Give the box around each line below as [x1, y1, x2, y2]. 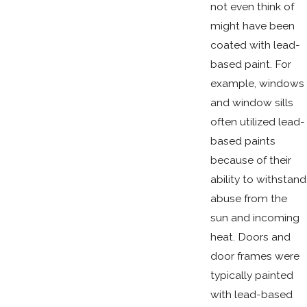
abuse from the [210, 191, 287, 205]
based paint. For [210, 57, 291, 71]
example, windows [210, 76, 304, 90]
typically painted [210, 268, 293, 282]
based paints [210, 134, 275, 147]
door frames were [210, 249, 299, 262]
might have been [210, 19, 295, 32]
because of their [210, 153, 291, 167]
